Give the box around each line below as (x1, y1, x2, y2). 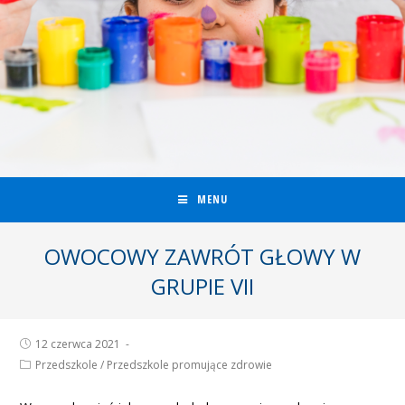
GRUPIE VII (151, 271, 254, 301)
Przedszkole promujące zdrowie (107, 357, 273, 372)
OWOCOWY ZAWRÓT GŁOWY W (44, 241, 361, 271)
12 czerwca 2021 (35, 336, 121, 352)
